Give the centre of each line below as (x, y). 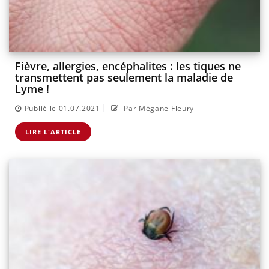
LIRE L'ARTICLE (53, 131)
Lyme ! (32, 89)
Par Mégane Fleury (158, 108)
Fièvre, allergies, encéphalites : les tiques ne (128, 66)
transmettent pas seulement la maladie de (124, 78)
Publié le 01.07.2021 (62, 108)
